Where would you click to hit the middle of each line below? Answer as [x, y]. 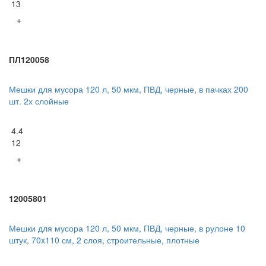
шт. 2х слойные [39, 101]
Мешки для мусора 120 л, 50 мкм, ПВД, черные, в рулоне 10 [127, 228]
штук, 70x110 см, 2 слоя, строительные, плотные [104, 240]
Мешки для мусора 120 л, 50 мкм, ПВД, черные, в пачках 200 [129, 89]
